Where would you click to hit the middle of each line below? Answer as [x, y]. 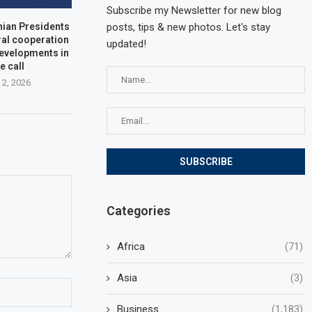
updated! [127, 44]
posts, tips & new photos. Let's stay [189, 27]
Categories [139, 210]
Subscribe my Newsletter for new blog [194, 10]
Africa [131, 246]
